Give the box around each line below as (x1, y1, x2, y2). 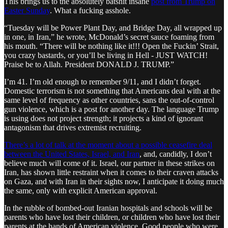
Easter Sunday (4, 6, 50, 15)
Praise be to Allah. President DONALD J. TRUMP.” (4, 60, 174, 69)
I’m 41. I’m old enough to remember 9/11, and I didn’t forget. (4, 77, 201, 86)
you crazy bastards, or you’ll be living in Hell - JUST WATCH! (4, 50, 208, 60)
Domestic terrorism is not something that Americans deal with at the (4, 86, 220, 95)
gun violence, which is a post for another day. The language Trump (4, 104, 219, 113)
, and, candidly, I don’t (139, 149, 212, 158)
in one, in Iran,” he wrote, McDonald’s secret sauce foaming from (4, 32, 214, 41)
